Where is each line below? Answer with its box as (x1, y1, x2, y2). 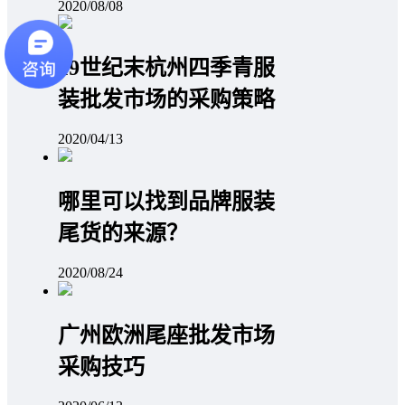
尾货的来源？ (58, 221, 188, 246)
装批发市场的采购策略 (58, 88, 275, 112)
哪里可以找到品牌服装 (58, 190, 275, 214)
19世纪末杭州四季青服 (58, 56, 275, 80)
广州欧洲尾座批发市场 (58, 324, 275, 348)
